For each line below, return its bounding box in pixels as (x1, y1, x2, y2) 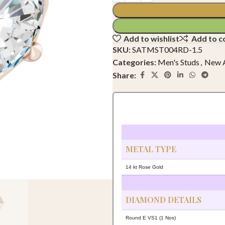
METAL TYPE (126, 144, 176, 155)
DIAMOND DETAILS (126, 194, 201, 205)
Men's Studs (158, 57, 199, 67)
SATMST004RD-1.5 (132, 45, 202, 55)
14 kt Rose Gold (126, 164, 163, 170)
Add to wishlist (124, 33, 180, 43)
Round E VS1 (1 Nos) (126, 215, 176, 221)
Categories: (113, 57, 156, 67)
